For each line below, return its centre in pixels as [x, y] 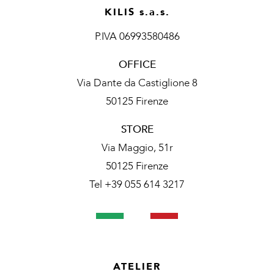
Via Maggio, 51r [137, 147]
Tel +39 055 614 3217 [137, 184]
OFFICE [137, 64]
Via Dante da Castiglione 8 [137, 83]
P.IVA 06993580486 [137, 36]
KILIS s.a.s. [137, 12]
